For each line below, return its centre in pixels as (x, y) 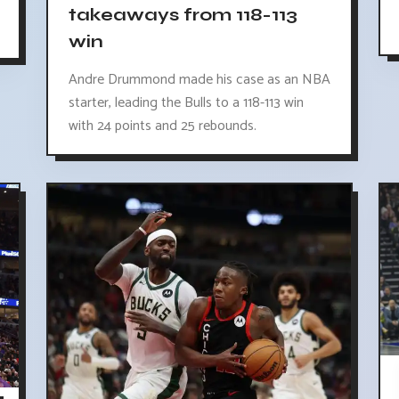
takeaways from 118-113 (183, 15)
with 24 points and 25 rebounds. (162, 126)
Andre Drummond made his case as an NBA (199, 80)
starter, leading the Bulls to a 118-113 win (186, 103)
